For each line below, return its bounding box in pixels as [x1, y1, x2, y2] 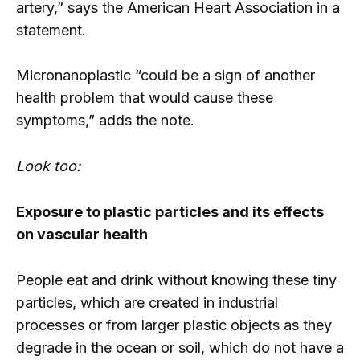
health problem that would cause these [16, 89, 273, 107]
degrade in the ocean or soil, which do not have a [16, 338, 344, 356]
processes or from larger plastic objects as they [16, 316, 332, 333]
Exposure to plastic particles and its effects [16, 202, 324, 220]
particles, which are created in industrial [16, 293, 278, 311]
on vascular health [16, 225, 148, 243]
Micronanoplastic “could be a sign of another [16, 67, 315, 84]
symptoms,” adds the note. [16, 112, 194, 129]
